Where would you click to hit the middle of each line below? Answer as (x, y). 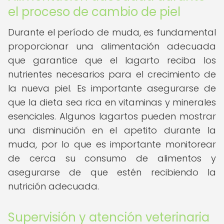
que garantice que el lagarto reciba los (112, 60)
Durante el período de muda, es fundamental (112, 32)
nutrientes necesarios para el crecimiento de (112, 74)
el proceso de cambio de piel (94, 12)
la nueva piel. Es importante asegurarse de (112, 88)
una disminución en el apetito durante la (112, 130)
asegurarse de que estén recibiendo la (112, 172)
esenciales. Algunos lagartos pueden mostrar (112, 116)
